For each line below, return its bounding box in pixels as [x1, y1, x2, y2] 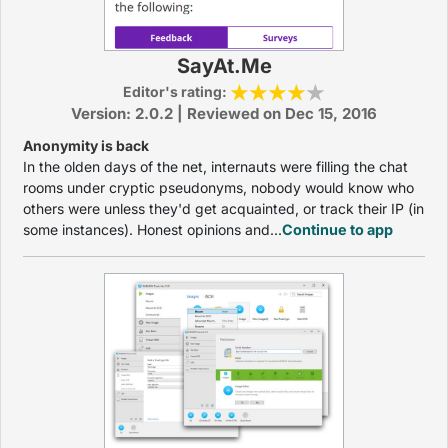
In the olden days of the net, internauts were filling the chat [23, 158, 408, 175]
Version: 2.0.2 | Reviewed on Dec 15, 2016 [71, 104, 377, 123]
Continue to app [282, 221, 393, 238]
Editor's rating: [123, 83, 230, 100]
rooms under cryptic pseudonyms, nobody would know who [23, 179, 414, 196]
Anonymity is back [23, 137, 149, 154]
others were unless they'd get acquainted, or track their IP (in [23, 200, 424, 217]
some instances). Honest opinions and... [23, 221, 282, 238]
